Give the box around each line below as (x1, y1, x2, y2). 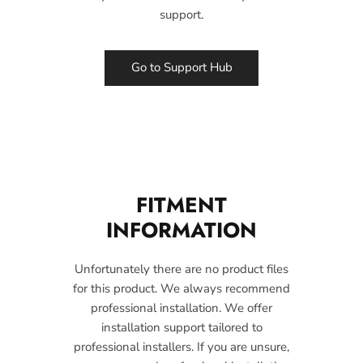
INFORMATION (106, 214, 257, 246)
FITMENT (136, 189, 227, 220)
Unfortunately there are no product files (75, 260, 288, 277)
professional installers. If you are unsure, (74, 338, 289, 355)
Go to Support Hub (130, 59, 233, 76)
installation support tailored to (100, 318, 263, 335)
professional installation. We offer (91, 299, 272, 316)
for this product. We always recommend (73, 280, 290, 297)
